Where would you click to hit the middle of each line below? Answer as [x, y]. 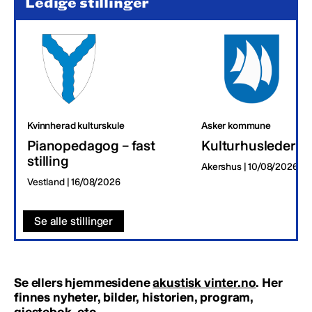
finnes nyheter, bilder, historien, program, [134, 297]
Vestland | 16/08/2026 [74, 182]
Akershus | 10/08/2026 [250, 166]
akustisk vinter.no [204, 282]
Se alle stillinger [74, 221]
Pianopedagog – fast [91, 145]
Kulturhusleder [249, 145]
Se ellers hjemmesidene [84, 282]
